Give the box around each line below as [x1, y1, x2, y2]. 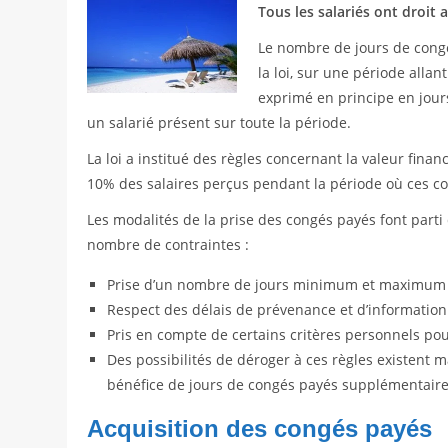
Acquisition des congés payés [87, 415, 433, 443]
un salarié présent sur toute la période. [87, 113, 352, 133]
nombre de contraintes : [87, 235, 250, 255]
